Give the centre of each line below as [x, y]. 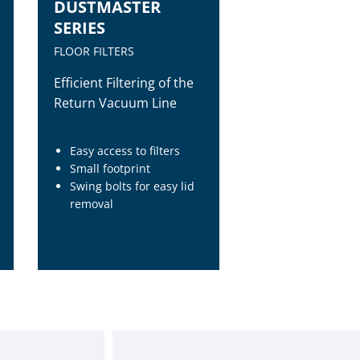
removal [92, 204]
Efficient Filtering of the [124, 83]
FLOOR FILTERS [94, 51]
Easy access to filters [125, 151]
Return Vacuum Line [116, 103]
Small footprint [110, 168]
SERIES [80, 28]
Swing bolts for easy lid [133, 186]
